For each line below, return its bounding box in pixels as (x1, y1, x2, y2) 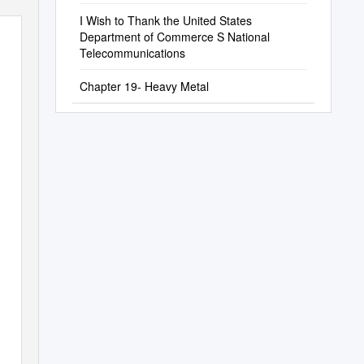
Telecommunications (79, 45, 185, 61)
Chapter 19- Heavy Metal (79, 78, 209, 94)
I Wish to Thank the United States (79, 12, 252, 28)
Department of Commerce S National (79, 28, 270, 45)
